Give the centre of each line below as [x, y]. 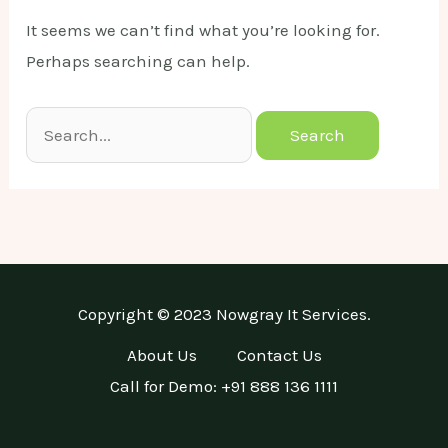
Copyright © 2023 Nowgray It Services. [224, 314]
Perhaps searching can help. [138, 61]
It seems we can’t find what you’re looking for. [203, 30]
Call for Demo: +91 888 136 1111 [224, 386]
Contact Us [279, 355]
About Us [161, 355]
